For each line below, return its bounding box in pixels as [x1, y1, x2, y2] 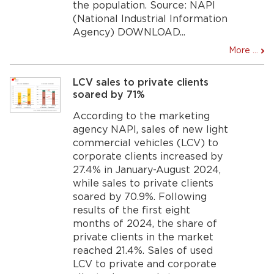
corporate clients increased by [73, 152, 223, 161]
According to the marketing [73, 111, 210, 121]
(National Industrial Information [73, 14, 228, 24]
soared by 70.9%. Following [73, 192, 207, 202]
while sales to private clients [73, 179, 214, 188]
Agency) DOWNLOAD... [73, 28, 186, 37]
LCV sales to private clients [73, 78, 209, 87]
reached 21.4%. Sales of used [73, 246, 213, 256]
